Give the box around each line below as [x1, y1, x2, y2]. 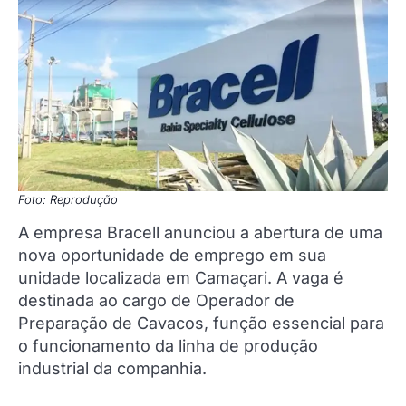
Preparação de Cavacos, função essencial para [18, 313, 384, 333]
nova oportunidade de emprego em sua [18, 245, 326, 265]
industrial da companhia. [18, 358, 207, 378]
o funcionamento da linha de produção [18, 335, 318, 355]
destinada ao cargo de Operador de [18, 290, 295, 310]
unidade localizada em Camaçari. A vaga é [18, 267, 343, 287]
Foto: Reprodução [18, 191, 118, 207]
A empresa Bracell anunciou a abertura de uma [18, 222, 382, 242]
